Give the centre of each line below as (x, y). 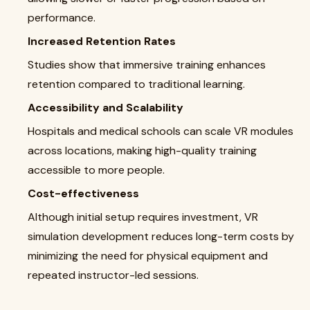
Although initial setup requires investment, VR (143, 217)
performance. (62, 18)
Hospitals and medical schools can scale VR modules (161, 131)
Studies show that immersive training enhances (147, 65)
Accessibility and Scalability (106, 108)
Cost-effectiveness (83, 193)
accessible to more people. (96, 170)
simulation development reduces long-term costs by (161, 236)
